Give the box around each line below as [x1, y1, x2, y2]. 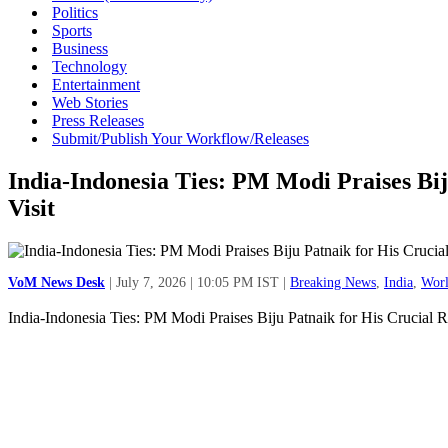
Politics [52, 4, 98, 21]
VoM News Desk [8, 275, 105, 291]
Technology [52, 58, 127, 75]
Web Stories [52, 94, 128, 111]
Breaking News [290, 275, 376, 291]
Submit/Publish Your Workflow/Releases [52, 130, 309, 147]
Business [52, 40, 108, 57]
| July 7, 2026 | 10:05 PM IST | [105, 275, 290, 291]
